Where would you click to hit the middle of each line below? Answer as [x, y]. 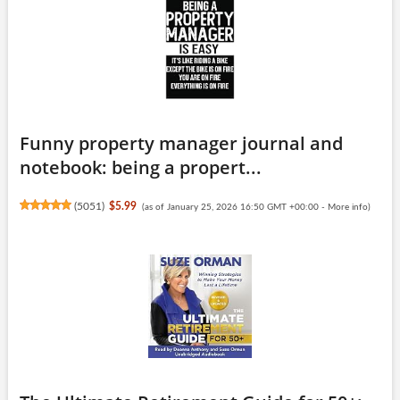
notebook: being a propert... [140, 167]
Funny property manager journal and [181, 143]
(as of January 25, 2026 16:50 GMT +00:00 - [234, 207]
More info [347, 207]
